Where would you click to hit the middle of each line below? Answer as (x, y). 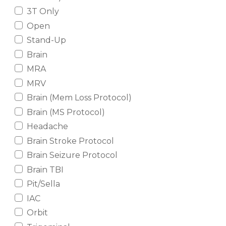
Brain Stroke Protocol (70, 141)
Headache (47, 127)
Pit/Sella (43, 184)
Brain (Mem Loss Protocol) (79, 98)
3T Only (43, 12)
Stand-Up (46, 40)
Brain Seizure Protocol (72, 155)
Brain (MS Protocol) (66, 112)
